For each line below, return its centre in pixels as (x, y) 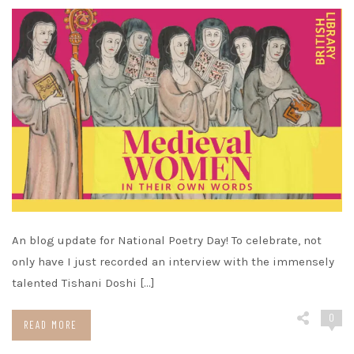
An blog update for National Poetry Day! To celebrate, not (167, 240)
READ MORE (51, 324)
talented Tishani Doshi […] (83, 282)
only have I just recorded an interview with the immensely (173, 261)
